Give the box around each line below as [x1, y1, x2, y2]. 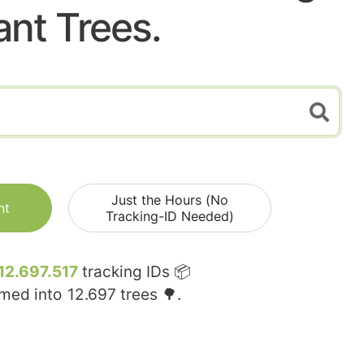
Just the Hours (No [111, 192, 228, 209]
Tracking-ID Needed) [106, 208, 234, 225]
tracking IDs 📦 [78, 262, 191, 282]
